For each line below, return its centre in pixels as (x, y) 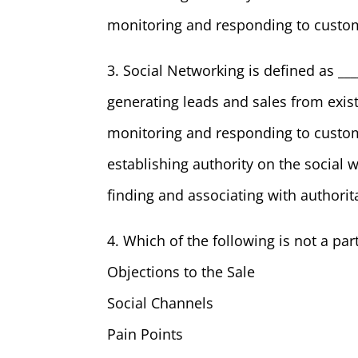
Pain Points (145, 334)
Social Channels (161, 303)
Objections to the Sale (181, 272)
